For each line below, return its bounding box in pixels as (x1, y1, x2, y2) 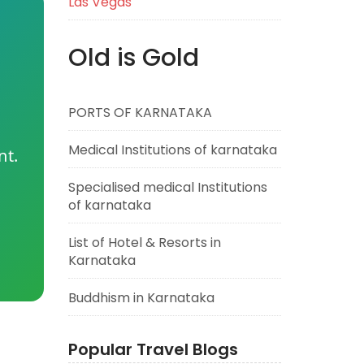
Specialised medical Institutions (67, 178, 267, 197)
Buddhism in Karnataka (67, 288, 214, 307)
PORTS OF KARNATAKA (67, 103, 212, 122)
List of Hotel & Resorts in (67, 233, 221, 252)
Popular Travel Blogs (67, 338, 238, 361)
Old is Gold (67, 41, 199, 75)
